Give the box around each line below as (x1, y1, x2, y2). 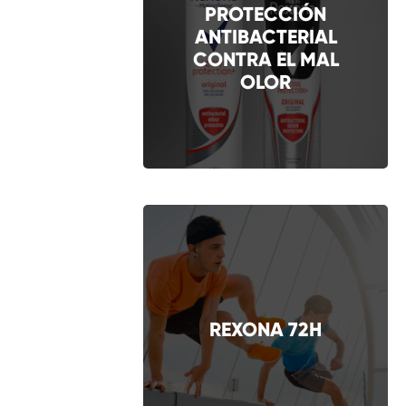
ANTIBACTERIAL (194, 24, 337, 49)
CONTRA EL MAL (192, 47, 339, 72)
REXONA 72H (209, 316, 322, 342)
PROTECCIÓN (205, 2, 326, 26)
